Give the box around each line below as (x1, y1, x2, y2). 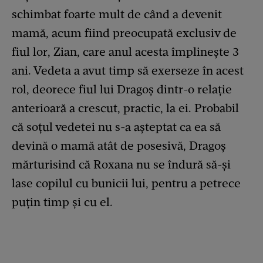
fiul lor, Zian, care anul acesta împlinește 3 (12, 45, 239, 59)
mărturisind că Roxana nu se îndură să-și (12, 157, 231, 172)
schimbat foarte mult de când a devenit (12, 7, 222, 22)
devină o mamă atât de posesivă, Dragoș (12, 139, 226, 153)
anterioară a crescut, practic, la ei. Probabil (12, 101, 239, 116)
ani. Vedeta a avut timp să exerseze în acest (12, 63, 244, 78)
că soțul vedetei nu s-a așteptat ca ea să (12, 120, 221, 134)
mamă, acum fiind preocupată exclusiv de (12, 26, 237, 41)
